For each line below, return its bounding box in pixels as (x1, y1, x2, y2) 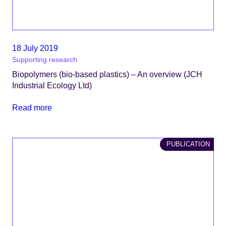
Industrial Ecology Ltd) (12, 80, 92, 90)
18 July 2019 (12, 43, 58, 52)
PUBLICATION (166, 140, 210, 148)
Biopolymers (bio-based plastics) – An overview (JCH (12, 69, 202, 79)
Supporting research (12, 55, 77, 64)
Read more (12, 103, 52, 112)
